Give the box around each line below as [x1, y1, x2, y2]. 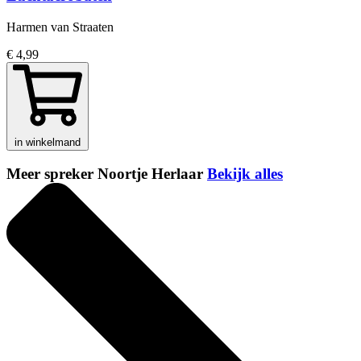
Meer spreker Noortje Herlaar [6, 165, 207, 183]
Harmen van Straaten [6, 19, 114, 34]
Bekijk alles [207, 165, 283, 183]
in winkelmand [15, 135, 81, 148]
